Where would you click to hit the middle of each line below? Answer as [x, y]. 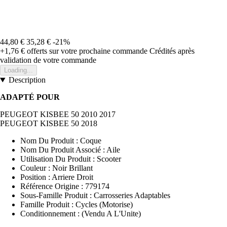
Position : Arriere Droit [57, 177]
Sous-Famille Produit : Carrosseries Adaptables [95, 196]
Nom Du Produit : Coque [61, 141]
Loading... [18, 70]
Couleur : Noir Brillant [56, 168]
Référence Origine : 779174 [65, 186]
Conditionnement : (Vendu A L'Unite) [81, 214]
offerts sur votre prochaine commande [86, 51]
